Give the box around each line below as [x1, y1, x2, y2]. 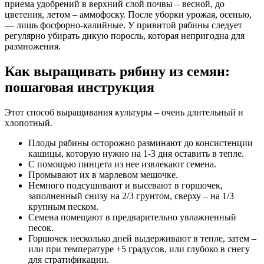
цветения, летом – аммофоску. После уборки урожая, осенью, [5, 9, 252, 20]
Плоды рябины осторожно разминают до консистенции [28, 138, 253, 148]
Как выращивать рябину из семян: [5, 64, 230, 80]
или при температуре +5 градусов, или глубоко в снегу [28, 244, 250, 255]
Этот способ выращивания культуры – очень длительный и [5, 107, 243, 118]
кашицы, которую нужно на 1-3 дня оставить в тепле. [28, 148, 244, 159]
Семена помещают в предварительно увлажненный [28, 212, 236, 223]
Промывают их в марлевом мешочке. [28, 170, 178, 180]
